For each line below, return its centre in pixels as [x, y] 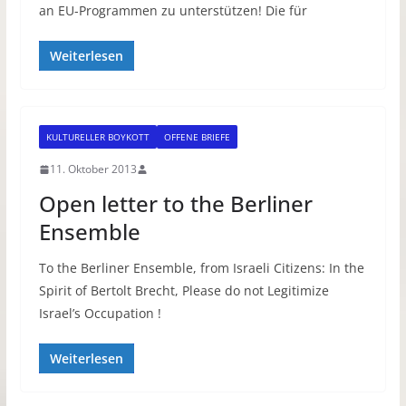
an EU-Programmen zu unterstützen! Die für [173, 11]
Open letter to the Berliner [175, 204]
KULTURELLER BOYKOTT [97, 137]
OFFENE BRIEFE [197, 137]
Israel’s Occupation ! [100, 314]
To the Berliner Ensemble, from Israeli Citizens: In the [201, 268]
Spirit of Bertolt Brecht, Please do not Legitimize [184, 291]
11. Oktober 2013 [93, 169]
